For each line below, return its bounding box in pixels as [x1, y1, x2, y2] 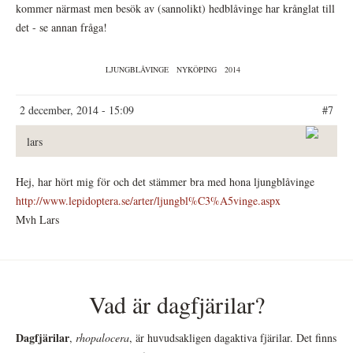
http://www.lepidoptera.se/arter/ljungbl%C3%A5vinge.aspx [16, 193, 281, 209]
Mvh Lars [16, 212, 59, 228]
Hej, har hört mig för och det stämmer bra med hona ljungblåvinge [16, 174, 314, 190]
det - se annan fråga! [16, 20, 107, 35]
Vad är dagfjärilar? [88, 288, 265, 321]
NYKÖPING [176, 64, 217, 76]
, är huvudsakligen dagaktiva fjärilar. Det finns [129, 330, 336, 346]
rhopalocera [76, 330, 129, 346]
